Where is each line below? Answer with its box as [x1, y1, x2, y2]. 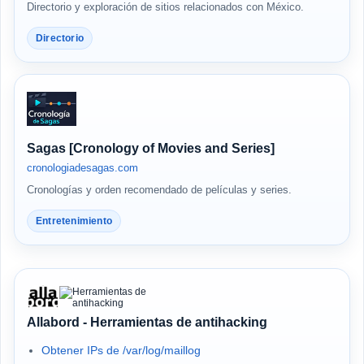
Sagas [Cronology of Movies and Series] [27, 141, 275, 155]
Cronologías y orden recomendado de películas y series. [27, 184, 292, 196]
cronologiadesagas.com [27, 162, 138, 174]
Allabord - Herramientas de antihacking [27, 315, 267, 329]
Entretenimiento [36, 215, 112, 227]
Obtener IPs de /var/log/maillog [41, 344, 201, 357]
